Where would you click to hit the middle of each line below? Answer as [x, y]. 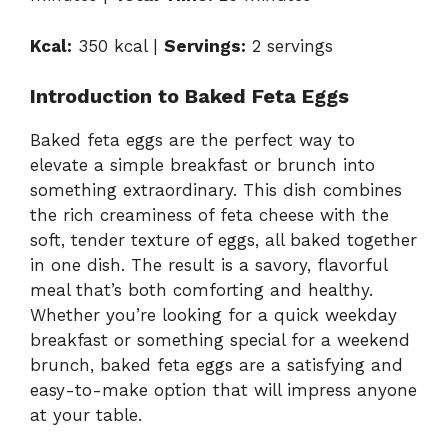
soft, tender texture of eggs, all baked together [223, 240]
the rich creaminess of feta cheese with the [209, 215]
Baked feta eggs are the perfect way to [192, 140]
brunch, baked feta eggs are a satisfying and [216, 365]
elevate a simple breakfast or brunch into [202, 165]
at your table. [86, 415]
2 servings [289, 45]
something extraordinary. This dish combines [216, 190]
